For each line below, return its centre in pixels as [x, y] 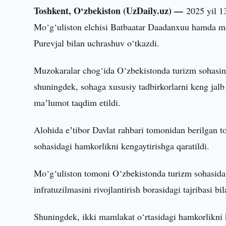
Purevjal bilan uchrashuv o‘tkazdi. [97, 43]
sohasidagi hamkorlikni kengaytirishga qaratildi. [122, 146]
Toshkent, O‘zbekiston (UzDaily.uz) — [110, 11]
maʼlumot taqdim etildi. [77, 102]
